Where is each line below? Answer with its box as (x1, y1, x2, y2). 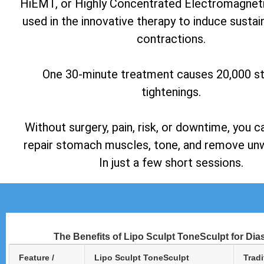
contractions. (136, 32, 206, 47)
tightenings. (141, 85, 201, 100)
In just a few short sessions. (98, 156, 243, 170)
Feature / (19, 253, 54, 263)
